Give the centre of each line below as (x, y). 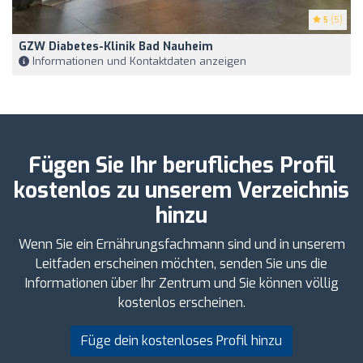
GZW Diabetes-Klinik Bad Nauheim (116, 46)
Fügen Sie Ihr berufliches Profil (181, 165)
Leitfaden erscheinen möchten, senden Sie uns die (181, 263)
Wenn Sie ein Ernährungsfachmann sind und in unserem (181, 244)
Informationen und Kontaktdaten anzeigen (138, 61)
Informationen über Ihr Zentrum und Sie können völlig (181, 283)
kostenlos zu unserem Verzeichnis (181, 190)
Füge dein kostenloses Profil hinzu (181, 340)
